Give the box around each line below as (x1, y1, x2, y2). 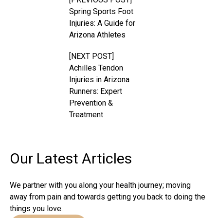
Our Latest (10, 149, 82, 167)
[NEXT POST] (69, 51, 114, 61)
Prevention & (69, 98, 113, 108)
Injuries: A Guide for (69, 18, 136, 28)
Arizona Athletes (69, 30, 126, 39)
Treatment (69, 109, 104, 119)
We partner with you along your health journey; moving (10, 180, 191, 190)
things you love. (10, 203, 63, 213)
